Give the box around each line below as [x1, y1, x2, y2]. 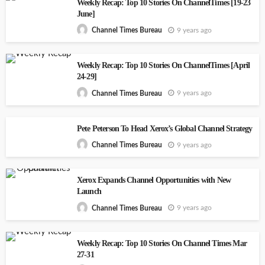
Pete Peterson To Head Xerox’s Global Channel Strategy [77, 124, 253, 133]
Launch [77, 187, 101, 196]
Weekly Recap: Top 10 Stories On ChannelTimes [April [77, 61, 250, 70]
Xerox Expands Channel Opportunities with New [77, 176, 231, 185]
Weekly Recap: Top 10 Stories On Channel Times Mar [77, 238, 247, 248]
